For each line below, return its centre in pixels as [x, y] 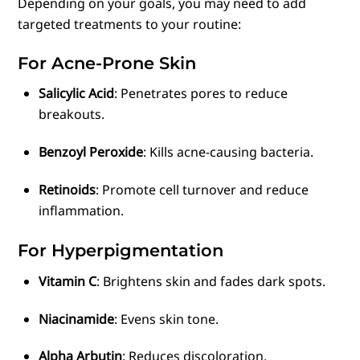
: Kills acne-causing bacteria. [228, 152]
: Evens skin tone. [166, 319]
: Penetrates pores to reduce [201, 94]
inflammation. [81, 211]
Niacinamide [76, 319]
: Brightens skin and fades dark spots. [211, 281]
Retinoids [67, 190]
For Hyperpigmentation [121, 251]
